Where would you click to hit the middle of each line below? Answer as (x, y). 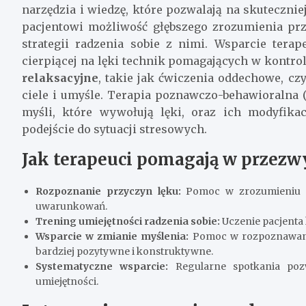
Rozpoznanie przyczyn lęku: (108, 191)
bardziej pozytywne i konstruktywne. (124, 251)
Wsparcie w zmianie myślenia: (112, 236)
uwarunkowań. (71, 206)
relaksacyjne (60, 78)
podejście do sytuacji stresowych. (114, 129)
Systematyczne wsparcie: (102, 266)
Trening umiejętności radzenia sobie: (128, 221)
